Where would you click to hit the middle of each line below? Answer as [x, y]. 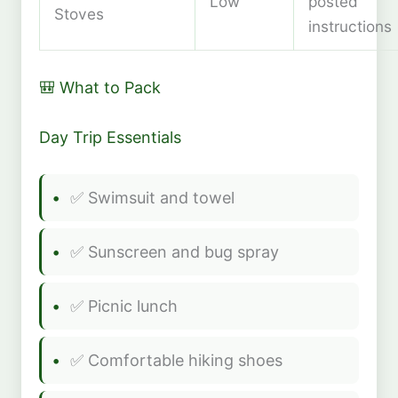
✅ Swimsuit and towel [152, 197]
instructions [350, 26]
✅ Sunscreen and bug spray [175, 251]
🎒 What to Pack [100, 87]
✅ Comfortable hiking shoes [176, 360]
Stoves [79, 13]
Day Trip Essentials [110, 137]
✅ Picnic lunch [124, 306]
